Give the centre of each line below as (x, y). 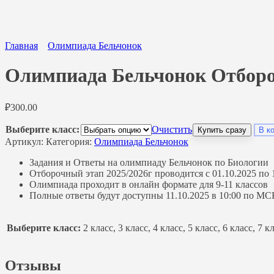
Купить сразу (222, 130)
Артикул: (25, 141)
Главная (21, 46)
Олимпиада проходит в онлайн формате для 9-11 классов (149, 184)
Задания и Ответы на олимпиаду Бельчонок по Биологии (149, 162)
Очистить (172, 129)
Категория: (70, 141)
